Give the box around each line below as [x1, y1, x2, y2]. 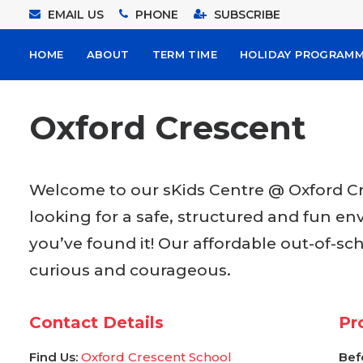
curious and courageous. [29, 261, 231, 280]
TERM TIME [152, 48, 218, 61]
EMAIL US [48, 7, 107, 22]
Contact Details [29, 313, 164, 332]
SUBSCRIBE [214, 7, 280, 22]
